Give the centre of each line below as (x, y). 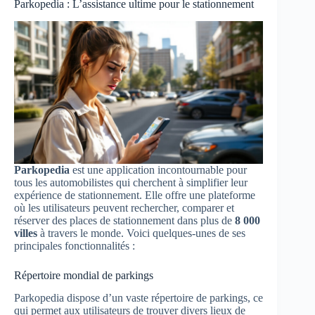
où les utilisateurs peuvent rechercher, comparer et (124, 207)
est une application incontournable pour (158, 169)
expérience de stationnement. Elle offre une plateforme (135, 195)
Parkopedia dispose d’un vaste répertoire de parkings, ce (139, 298)
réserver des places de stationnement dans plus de (124, 220)
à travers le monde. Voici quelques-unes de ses (141, 233)
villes (26, 233)
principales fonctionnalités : (75, 245)
